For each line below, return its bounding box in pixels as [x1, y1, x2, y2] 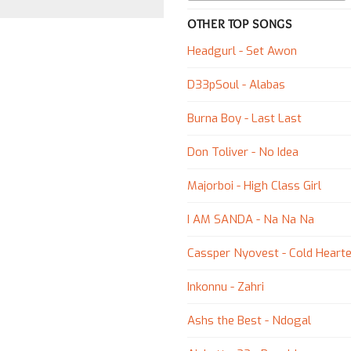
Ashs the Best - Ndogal [187, 313, 311, 329]
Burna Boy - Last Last [187, 110, 302, 127]
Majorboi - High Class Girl [187, 178, 321, 194]
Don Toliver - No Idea [187, 144, 299, 161]
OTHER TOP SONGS [187, 16, 292, 32]
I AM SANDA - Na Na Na [187, 212, 314, 228]
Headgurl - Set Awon [187, 43, 297, 60]
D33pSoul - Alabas [187, 77, 285, 93]
